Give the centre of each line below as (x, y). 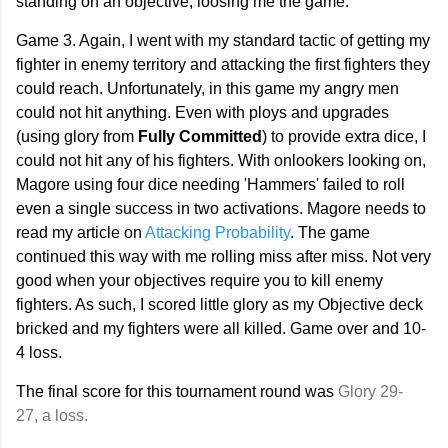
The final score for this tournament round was (177, 392)
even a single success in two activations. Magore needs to (221, 209)
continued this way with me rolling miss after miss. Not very (223, 257)
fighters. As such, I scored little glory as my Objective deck (219, 305)
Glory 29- (370, 392)
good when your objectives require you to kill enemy (199, 281)
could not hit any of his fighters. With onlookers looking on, (221, 161)
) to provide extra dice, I (344, 137)
